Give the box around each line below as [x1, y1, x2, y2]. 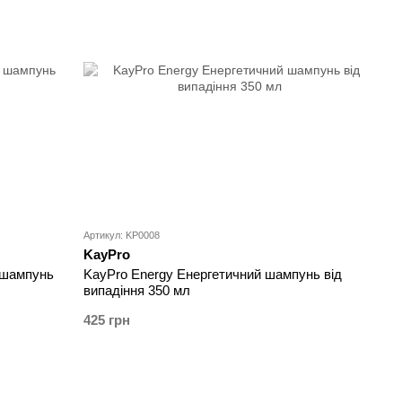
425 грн [83, 312, 131, 328]
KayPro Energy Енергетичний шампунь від [83, 267, 343, 283]
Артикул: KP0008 [83, 230, 161, 241]
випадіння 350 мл [83, 283, 191, 299]
